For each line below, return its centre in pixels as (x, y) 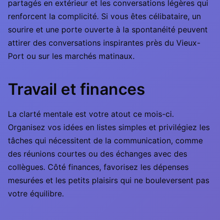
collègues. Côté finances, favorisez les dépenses (98, 167)
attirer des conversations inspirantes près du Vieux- (104, 43)
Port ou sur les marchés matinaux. (71, 56)
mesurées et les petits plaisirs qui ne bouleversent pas (109, 180)
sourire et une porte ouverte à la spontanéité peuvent (108, 29)
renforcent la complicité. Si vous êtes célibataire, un (104, 16)
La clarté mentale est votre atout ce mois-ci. (91, 114)
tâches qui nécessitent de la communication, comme (105, 140)
